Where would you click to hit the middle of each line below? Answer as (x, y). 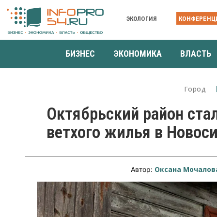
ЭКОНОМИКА (138, 53)
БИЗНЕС (80, 53)
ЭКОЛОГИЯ (142, 18)
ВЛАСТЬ (196, 53)
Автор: (143, 169)
